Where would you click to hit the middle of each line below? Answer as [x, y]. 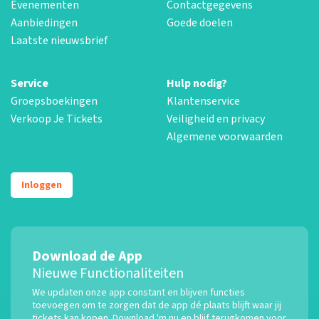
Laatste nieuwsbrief [59, 40]
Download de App [87, 256]
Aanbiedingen [44, 22]
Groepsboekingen [54, 101]
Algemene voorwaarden [225, 136]
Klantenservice [203, 101]
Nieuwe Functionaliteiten [108, 273]
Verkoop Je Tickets [57, 119]
